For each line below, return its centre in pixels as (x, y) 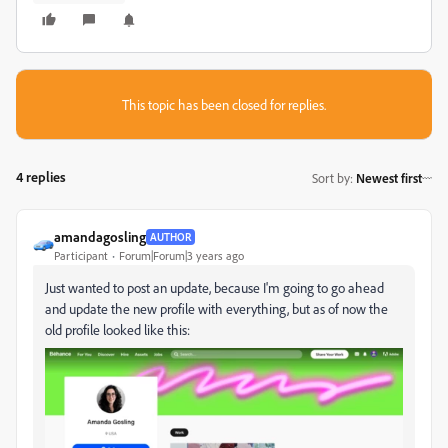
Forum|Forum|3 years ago (181, 255)
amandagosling (100, 236)
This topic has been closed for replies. (224, 104)
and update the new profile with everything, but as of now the (216, 308)
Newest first (389, 177)
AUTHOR (170, 236)
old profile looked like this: (119, 329)
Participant (81, 255)
